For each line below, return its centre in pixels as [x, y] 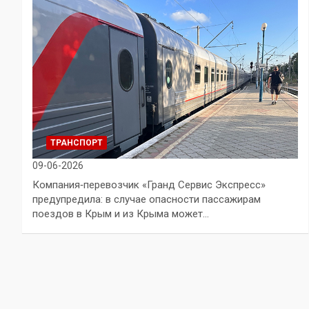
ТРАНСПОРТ [77, 142]
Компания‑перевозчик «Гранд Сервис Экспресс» [149, 185]
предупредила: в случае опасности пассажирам [147, 199]
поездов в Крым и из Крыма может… [121, 213]
